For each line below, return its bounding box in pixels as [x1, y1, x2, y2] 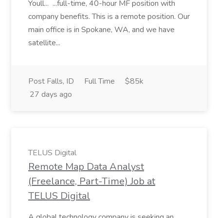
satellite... [28, 37, 62, 48]
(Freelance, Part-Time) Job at [28, 175, 155, 188]
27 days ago [30, 89, 72, 100]
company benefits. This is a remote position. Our [28, 11, 190, 22]
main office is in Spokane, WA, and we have [28, 24, 175, 35]
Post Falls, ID [28, 76, 74, 87]
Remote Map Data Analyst [28, 160, 144, 173]
